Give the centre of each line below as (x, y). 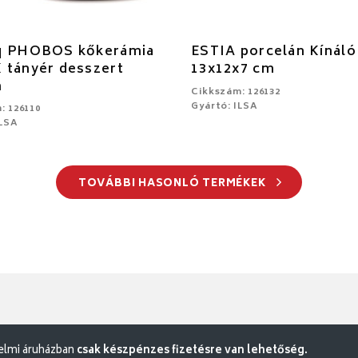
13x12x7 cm (233, 69)
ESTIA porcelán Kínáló (274, 52)
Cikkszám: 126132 (236, 92)
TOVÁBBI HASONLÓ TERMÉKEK (173, 184)
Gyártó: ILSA (225, 106)
